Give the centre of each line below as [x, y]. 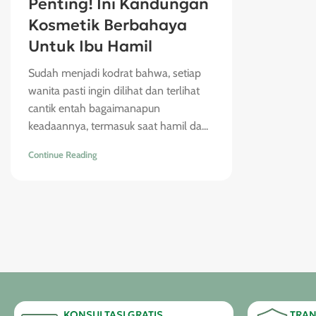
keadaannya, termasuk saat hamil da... [118, 126]
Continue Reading [63, 154]
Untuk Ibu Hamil [90, 46]
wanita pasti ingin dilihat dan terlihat [114, 91]
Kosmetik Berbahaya [108, 25]
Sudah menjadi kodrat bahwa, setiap [115, 73]
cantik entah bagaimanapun [94, 108]
